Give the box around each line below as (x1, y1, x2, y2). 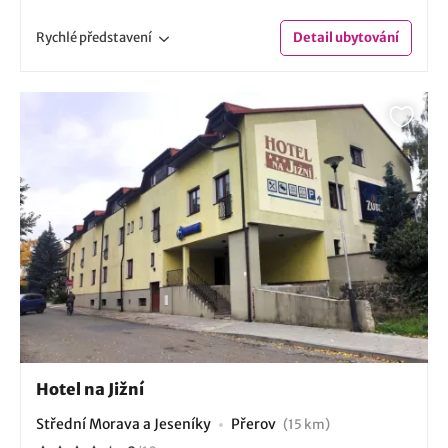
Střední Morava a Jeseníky (36, 414, 211, 433)
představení (79, 28, 152, 46)
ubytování (333, 28, 399, 46)
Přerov (231, 414, 279, 433)
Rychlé (36, 28, 79, 46)
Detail (293, 28, 333, 46)
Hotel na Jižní (36, 378, 144, 399)
